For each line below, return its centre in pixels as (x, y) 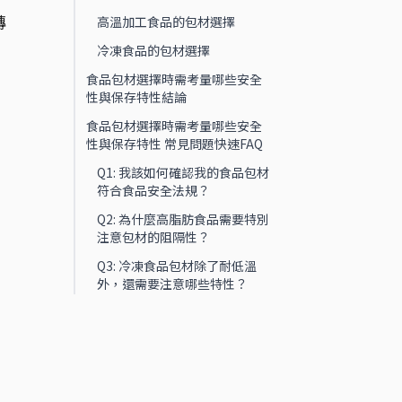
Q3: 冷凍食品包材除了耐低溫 (177, 266)
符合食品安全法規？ (153, 190)
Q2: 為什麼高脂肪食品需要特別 (183, 219)
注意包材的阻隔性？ (153, 237)
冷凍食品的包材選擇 (153, 50)
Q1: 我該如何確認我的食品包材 (183, 172)
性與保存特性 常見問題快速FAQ (175, 144)
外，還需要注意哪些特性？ (172, 284)
